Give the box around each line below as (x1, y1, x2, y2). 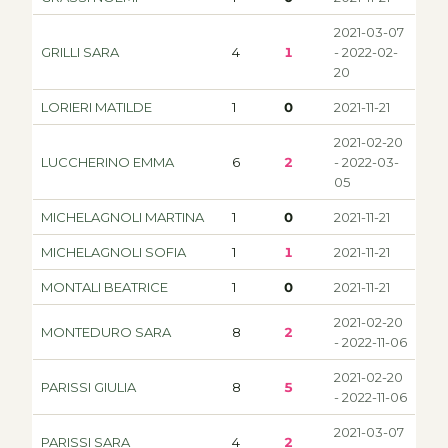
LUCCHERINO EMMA (41, 153, 174, 170)
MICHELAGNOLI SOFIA (41, 243, 186, 260)
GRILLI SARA (41, 43, 119, 60)
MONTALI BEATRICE (41, 278, 168, 295)
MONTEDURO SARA (41, 323, 171, 340)
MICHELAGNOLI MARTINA (41, 208, 204, 225)
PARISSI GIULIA (41, 378, 136, 395)
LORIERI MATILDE (41, 98, 152, 115)
